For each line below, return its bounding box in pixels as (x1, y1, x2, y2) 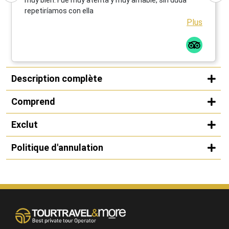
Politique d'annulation (11, 142, 103, 153)
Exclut (11, 119, 38, 130)
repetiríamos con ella (25, 6, 94, 15)
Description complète (11, 73, 102, 84)
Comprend (11, 96, 55, 107)
